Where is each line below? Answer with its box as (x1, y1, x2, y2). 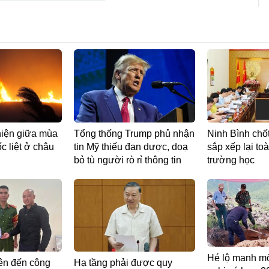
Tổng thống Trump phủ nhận (74, 128, 195, 139)
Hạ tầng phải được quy (74, 257, 172, 268)
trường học (207, 154, 255, 165)
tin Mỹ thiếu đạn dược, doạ (74, 141, 188, 152)
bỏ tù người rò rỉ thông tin (74, 154, 181, 165)
